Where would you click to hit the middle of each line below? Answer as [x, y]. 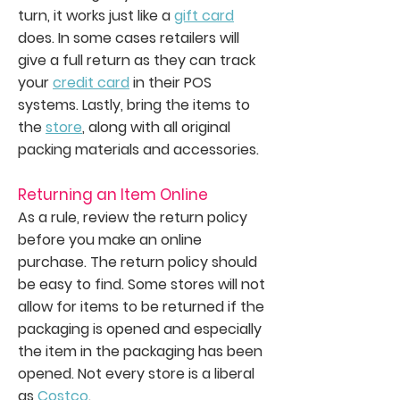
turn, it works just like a [96, 15]
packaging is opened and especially [140, 329]
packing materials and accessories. [140, 149]
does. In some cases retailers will [129, 37]
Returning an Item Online [113, 194]
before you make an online [110, 239]
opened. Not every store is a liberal [136, 373]
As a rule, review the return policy [133, 217]
